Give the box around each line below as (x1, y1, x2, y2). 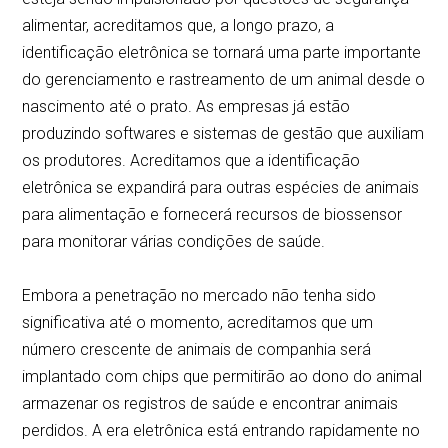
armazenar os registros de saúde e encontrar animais (22, 394, 399, 414)
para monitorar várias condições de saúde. (22, 232, 326, 252)
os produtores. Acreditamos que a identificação (22, 151, 361, 171)
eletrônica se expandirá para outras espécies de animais (22, 178, 420, 198)
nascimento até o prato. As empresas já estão (22, 97, 351, 117)
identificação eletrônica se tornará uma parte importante (22, 43, 422, 63)
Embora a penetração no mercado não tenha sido (22, 286, 377, 306)
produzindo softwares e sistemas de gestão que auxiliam (22, 124, 425, 144)
